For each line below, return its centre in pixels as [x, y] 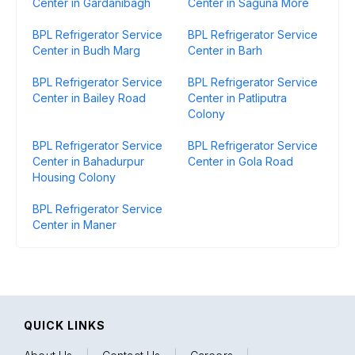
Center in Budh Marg [86, 50]
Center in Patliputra [237, 98]
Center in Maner [74, 225]
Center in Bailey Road [89, 98]
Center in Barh [225, 50]
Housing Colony [74, 177]
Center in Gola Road [240, 161]
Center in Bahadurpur [88, 161]
